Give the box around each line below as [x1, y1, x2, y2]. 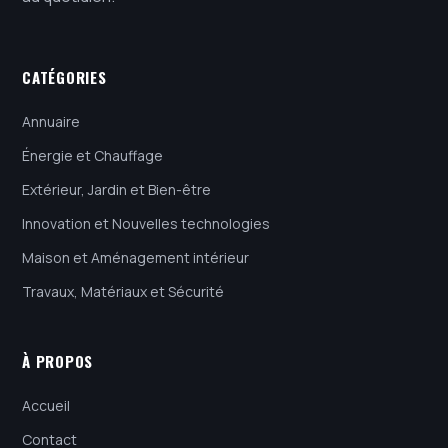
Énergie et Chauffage [22, 145, 163, 165]
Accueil [22, 395, 70, 415]
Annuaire [22, 111, 80, 131]
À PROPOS [22, 349, 93, 372]
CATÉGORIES [22, 65, 107, 88]
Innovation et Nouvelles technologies [22, 213, 270, 233]
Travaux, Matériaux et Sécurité [22, 281, 224, 301]
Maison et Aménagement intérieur [22, 247, 249, 267]
